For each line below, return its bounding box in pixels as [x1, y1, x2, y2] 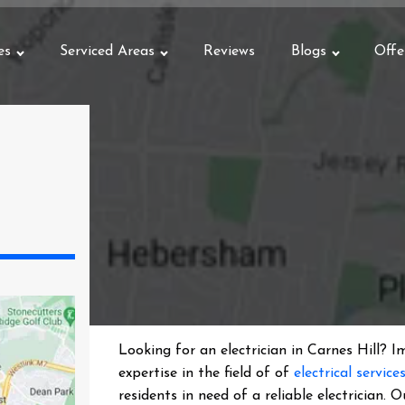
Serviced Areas [59, 44, 155, 59]
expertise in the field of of [118, 366, 295, 381]
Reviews [202, 44, 255, 59]
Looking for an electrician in [118, 344, 308, 358]
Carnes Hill [307, 344, 381, 358]
